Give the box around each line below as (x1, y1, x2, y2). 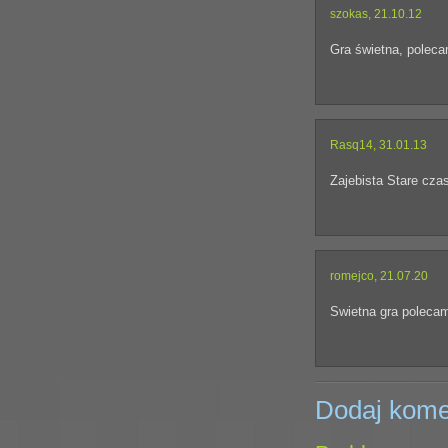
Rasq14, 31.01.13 (330, 138, 427, 152)
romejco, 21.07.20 (330, 269, 428, 283)
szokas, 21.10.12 (330, 7, 422, 21)
